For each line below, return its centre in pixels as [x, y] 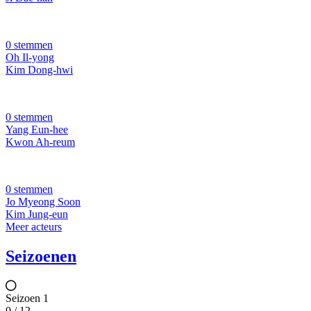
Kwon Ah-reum [40, 142]
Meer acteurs [34, 227]
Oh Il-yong [30, 58]
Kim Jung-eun [37, 215]
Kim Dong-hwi [39, 70]
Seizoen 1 [27, 299]
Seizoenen [41, 257]
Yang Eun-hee [37, 130]
